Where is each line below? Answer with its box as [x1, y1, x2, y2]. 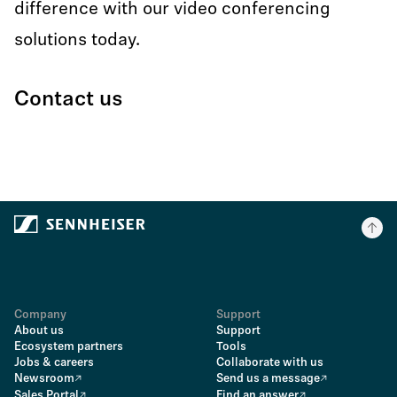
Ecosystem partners [14, 341, 123, 353]
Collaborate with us [216, 357, 323, 369]
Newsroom [14, 373, 74, 385]
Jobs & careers [14, 357, 94, 369]
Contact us [14, 90, 123, 111]
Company [14, 309, 66, 321]
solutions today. [14, 32, 140, 50]
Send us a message [216, 373, 320, 385]
